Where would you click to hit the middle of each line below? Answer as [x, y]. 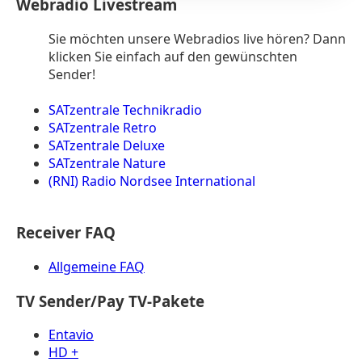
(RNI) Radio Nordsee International [152, 181]
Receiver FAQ [66, 233]
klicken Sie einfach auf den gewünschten [173, 56]
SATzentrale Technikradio [125, 109]
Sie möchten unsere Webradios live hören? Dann [197, 38]
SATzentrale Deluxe [107, 145]
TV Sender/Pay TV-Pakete [110, 301]
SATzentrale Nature [107, 163]
